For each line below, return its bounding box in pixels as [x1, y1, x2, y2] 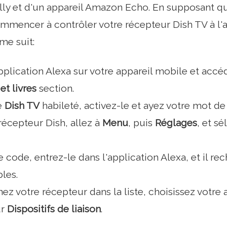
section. [36, 83, 74, 94]
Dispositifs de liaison [7, 203, 101, 214]
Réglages [155, 117, 197, 128]
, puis [128, 117, 155, 128]
